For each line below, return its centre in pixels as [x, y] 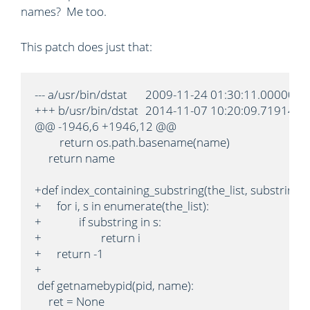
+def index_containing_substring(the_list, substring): [171, 190]
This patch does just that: [86, 46]
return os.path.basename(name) [132, 142]
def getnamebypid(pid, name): [114, 285]
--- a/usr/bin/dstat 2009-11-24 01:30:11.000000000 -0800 [81, 94]
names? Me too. [64, 11]
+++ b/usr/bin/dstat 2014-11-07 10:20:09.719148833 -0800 [86, 110]
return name [75, 158]
